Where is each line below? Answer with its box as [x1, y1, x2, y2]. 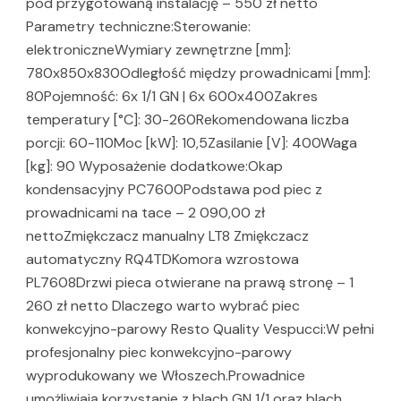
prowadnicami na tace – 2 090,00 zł [26, 203, 265, 223]
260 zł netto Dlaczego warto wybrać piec [26, 296, 300, 316]
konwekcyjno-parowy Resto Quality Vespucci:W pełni [26, 320, 374, 339]
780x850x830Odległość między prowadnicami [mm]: [26, 64, 371, 83]
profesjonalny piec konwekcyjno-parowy [26, 343, 292, 363]
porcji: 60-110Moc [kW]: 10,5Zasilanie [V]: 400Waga [26, 133, 357, 153]
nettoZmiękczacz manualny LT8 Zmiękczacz [26, 226, 309, 246]
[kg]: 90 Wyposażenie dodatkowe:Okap [26, 157, 283, 176]
